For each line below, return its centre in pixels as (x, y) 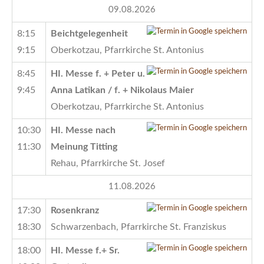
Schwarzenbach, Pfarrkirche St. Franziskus (138, 227)
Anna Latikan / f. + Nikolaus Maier (122, 90)
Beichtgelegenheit (89, 33)
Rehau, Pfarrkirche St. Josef (108, 163)
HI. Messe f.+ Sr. (85, 250)
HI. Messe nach (83, 130)
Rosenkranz (75, 210)
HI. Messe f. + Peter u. (98, 73)
